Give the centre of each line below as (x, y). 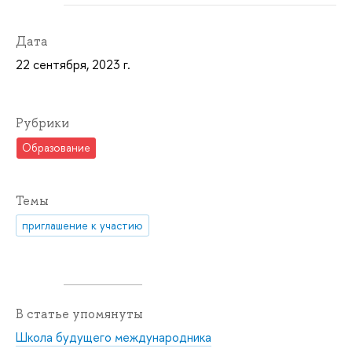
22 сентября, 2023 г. (73, 65)
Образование (57, 148)
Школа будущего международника (114, 337)
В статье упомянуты (79, 314)
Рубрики (42, 123)
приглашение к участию (83, 225)
